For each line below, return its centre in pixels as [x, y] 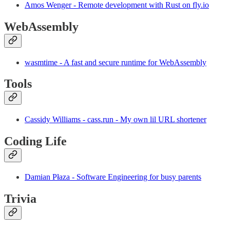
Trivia [20, 199]
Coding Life [35, 141]
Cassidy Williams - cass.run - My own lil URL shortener [116, 120]
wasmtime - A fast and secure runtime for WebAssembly [116, 62]
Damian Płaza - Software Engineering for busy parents [113, 177]
